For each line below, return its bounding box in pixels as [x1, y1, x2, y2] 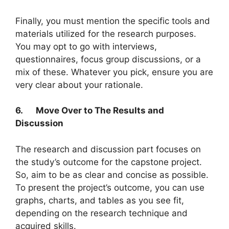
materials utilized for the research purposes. [15, 28, 196, 39]
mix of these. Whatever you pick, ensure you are [15, 66, 213, 77]
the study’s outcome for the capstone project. [15, 156, 202, 167]
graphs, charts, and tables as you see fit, [15, 195, 184, 205]
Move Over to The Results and [36, 105, 164, 116]
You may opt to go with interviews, [15, 41, 157, 52]
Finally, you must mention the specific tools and [15, 15, 210, 26]
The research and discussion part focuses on [15, 144, 201, 154]
